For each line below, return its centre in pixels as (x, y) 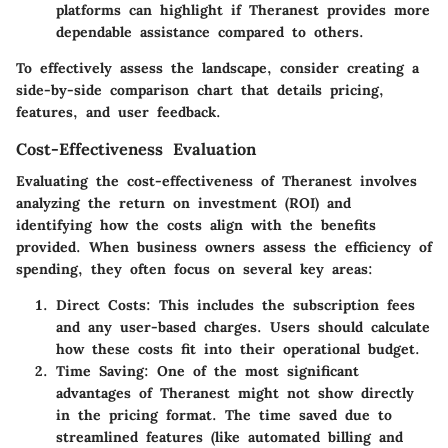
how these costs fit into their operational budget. (238, 349)
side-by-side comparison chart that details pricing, (200, 89)
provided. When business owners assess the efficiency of (224, 247)
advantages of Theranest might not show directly (235, 393)
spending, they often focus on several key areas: (194, 269)
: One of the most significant (251, 371)
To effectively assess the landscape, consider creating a (217, 67)
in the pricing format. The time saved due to (224, 415)
